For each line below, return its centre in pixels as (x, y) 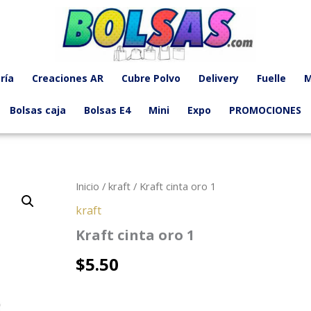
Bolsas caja (38, 110)
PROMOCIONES (265, 110)
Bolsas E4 (107, 110)
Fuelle (271, 78)
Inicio (88, 186)
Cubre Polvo (151, 78)
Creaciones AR (67, 78)
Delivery (218, 78)
